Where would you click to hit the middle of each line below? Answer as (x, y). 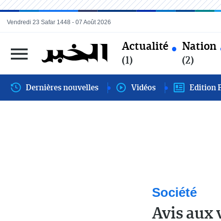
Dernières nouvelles (62, 87)
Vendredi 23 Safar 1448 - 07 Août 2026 (59, 22)
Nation (199, 45)
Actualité (145, 45)
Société (174, 192)
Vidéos (144, 87)
